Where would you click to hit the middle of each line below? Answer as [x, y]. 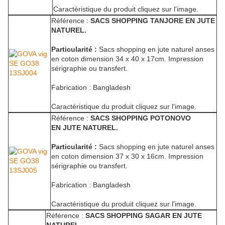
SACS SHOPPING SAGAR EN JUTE [144, 216]
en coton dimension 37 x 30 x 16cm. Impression [127, 156]
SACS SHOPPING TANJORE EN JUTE [153, 21]
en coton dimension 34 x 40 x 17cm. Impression [127, 59]
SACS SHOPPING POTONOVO [141, 118]
